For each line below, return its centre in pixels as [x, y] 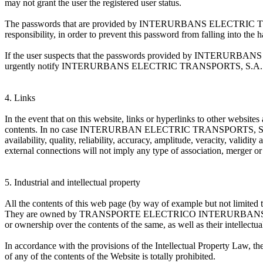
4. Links [20, 98]
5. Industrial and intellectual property [73, 183]
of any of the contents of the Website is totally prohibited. [110, 257]
